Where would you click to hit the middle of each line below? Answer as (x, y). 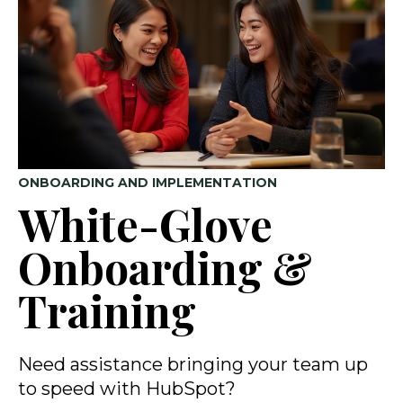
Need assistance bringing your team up (193, 364)
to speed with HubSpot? (127, 388)
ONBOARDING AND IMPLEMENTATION (148, 183)
